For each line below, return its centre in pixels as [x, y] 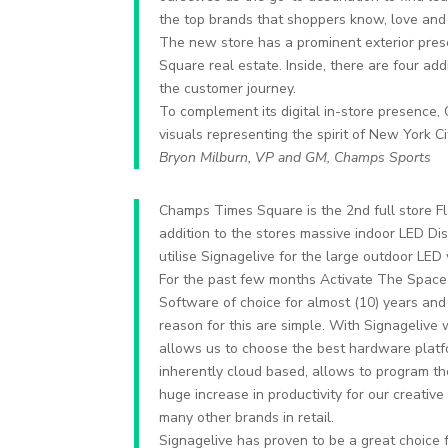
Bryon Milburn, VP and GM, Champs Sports [295, 157]
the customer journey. [228, 88]
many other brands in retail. [247, 417]
